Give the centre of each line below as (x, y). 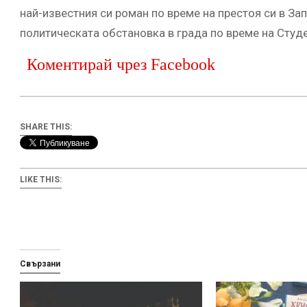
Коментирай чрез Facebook (121, 64)
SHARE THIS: (46, 127)
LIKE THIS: (41, 180)
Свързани (40, 264)
